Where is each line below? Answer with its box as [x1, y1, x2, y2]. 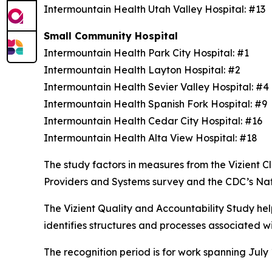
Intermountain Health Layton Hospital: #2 [44, 63, 245, 76]
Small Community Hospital [44, 29, 184, 42]
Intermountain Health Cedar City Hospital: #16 [44, 114, 267, 127]
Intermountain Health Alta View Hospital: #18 [44, 131, 260, 144]
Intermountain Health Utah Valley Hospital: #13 [44, 2, 270, 15]
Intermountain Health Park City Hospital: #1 [44, 46, 254, 59]
